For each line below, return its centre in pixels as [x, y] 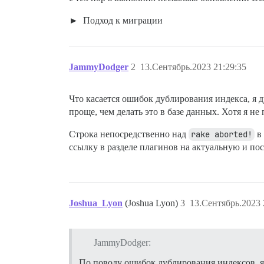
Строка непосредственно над [129, 134]
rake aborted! [222, 135]
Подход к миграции [122, 21]
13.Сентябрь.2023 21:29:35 [193, 67]
